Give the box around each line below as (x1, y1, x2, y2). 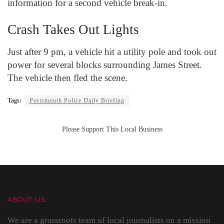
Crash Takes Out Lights (7, 22, 139, 37)
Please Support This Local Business (61, 125, 162, 133)
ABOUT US (7, 195, 45, 203)
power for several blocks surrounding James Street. (7, 59, 202, 70)
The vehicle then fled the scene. (7, 72, 130, 83)
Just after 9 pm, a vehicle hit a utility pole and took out (7, 46, 216, 57)
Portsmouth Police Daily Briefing (29, 96, 124, 104)
